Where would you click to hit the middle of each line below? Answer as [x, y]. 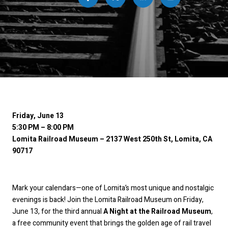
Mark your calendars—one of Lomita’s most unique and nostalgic [113, 188]
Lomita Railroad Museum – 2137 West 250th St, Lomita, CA [112, 139]
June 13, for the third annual [58, 211]
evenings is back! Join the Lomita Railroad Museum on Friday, [108, 199]
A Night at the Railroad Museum [157, 211]
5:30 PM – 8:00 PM [43, 127]
